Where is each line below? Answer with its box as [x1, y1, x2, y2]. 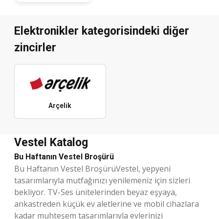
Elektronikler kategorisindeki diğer [14, 24, 189, 38]
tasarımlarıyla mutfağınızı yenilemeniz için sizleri [14, 175, 190, 186]
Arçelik [48, 101, 72, 109]
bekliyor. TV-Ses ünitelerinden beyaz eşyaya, [14, 186, 177, 197]
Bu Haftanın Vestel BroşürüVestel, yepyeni [14, 163, 171, 174]
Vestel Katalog [14, 135, 88, 149]
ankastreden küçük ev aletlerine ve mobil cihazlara [14, 198, 199, 209]
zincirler [14, 41, 56, 54]
